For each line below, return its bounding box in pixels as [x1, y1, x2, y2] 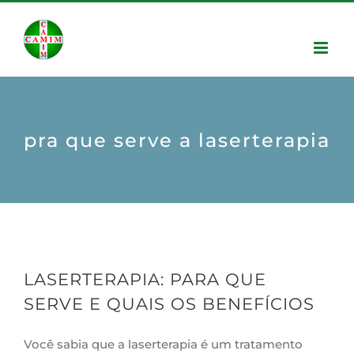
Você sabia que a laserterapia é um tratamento [24, 337, 303, 352]
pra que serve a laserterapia [24, 128, 330, 152]
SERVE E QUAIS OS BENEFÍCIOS [24, 294, 314, 314]
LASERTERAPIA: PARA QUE [24, 269, 266, 289]
